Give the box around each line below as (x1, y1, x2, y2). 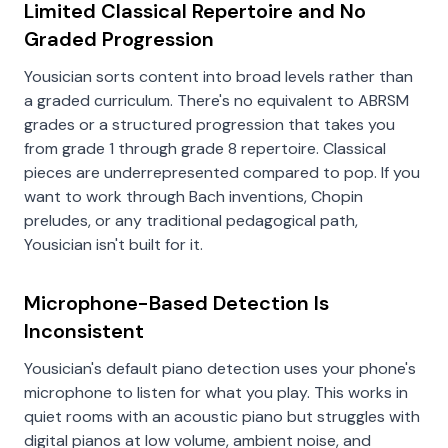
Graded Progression (24, 26, 214, 52)
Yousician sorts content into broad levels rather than (24, 66, 413, 87)
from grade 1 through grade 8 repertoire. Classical (24, 138, 386, 159)
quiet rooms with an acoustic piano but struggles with (24, 406, 420, 427)
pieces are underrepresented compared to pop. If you (24, 162, 420, 183)
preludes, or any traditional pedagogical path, (24, 210, 358, 231)
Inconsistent (24, 318, 144, 344)
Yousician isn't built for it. (24, 234, 203, 255)
